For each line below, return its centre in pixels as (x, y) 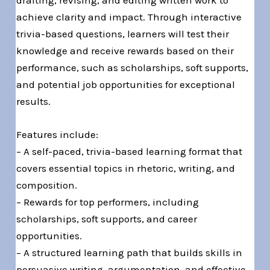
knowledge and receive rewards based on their (125, 50)
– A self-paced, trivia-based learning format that (130, 152)
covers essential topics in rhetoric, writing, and (126, 168)
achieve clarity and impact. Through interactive (129, 17)
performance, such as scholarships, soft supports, (133, 67)
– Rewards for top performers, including (108, 202)
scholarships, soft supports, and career (107, 219)
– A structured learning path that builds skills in (130, 253)
